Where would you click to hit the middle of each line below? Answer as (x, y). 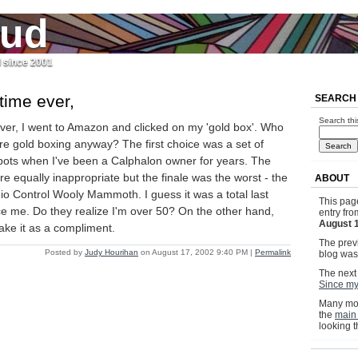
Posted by (65, 253)
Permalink (273, 253)
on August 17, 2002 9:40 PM (194, 253)
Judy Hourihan (111, 253)
